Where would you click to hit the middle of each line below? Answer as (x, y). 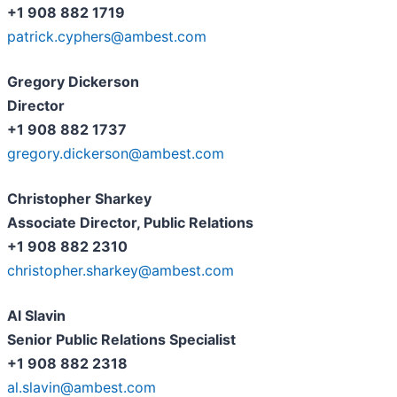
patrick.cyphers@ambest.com (107, 37)
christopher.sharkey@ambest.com (121, 271)
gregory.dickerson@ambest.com (116, 154)
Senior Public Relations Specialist (121, 340)
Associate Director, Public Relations (130, 223)
